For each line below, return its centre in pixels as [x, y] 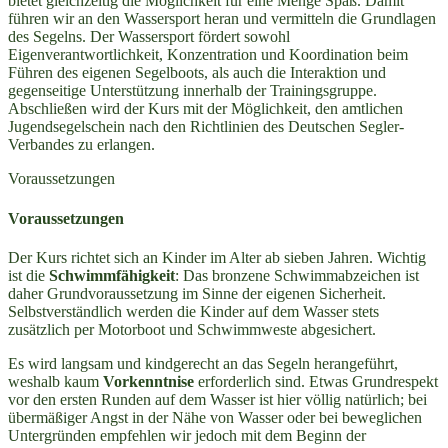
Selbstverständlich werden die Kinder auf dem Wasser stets [193, 311]
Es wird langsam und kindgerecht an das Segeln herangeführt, [203, 363]
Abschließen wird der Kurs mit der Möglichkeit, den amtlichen [205, 109]
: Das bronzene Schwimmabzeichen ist [297, 275]
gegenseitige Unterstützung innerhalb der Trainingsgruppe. [192, 91]
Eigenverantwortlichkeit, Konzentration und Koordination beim [208, 55]
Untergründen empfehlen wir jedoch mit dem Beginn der [187, 435]
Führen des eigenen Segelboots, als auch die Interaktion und [197, 73]
